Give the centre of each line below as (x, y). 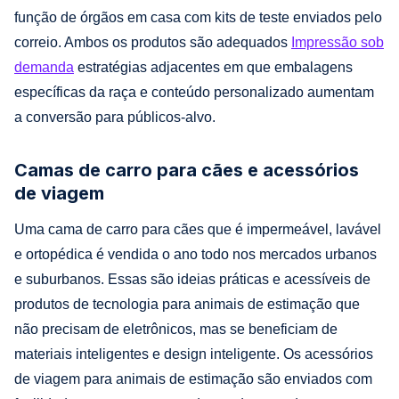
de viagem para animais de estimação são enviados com (193, 379)
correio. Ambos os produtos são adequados (153, 42)
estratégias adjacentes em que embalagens (213, 67)
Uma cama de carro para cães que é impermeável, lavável (198, 229)
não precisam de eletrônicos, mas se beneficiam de (176, 329)
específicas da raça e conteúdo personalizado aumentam (194, 92)
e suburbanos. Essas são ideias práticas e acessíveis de (192, 279)
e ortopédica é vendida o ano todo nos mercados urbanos (195, 254)
